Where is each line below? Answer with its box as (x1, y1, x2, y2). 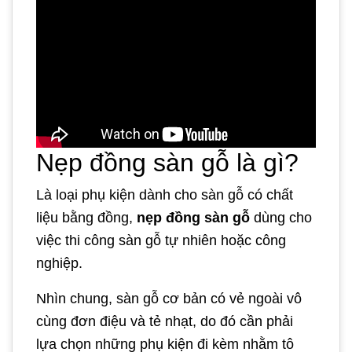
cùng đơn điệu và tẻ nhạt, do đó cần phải (36, 313, 293, 329)
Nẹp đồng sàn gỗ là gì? (36, 148, 299, 177)
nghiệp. (36, 255, 82, 271)
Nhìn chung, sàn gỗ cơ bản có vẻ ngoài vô (36, 290, 302, 306)
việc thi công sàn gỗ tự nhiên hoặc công (36, 232, 286, 248)
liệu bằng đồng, (36, 209, 137, 225)
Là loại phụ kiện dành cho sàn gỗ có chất (36, 186, 293, 203)
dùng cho (254, 209, 312, 225)
